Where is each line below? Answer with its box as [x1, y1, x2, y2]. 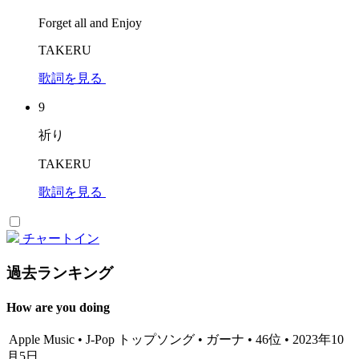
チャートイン [22, 231, 99, 245]
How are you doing [6, 300, 110, 314]
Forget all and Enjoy [38, 15, 142, 30]
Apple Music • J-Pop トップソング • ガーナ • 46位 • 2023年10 [6, 333, 344, 347]
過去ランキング [6, 264, 113, 281]
